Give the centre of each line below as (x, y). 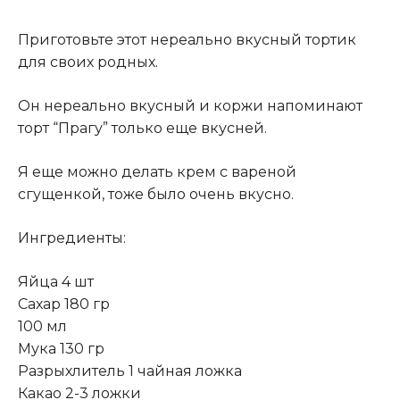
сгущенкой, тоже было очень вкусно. (156, 195)
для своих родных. (88, 62)
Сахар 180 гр (64, 304)
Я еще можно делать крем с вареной (157, 172)
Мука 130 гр (61, 349)
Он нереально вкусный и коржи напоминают (190, 106)
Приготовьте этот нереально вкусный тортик (187, 40)
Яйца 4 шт (56, 282)
